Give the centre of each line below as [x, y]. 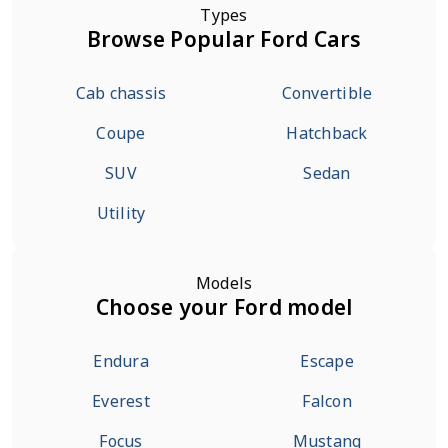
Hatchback [327, 133]
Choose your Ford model [224, 307]
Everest [121, 401]
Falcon [327, 401]
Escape [327, 361]
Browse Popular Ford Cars [224, 39]
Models [224, 283]
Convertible [327, 93]
